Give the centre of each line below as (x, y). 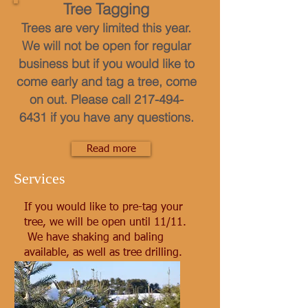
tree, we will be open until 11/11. (105, 223)
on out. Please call (81, 99)
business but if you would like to (106, 64)
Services (40, 178)
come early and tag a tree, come (106, 81)
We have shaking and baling (94, 238)
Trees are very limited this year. (106, 28)
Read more (111, 149)
